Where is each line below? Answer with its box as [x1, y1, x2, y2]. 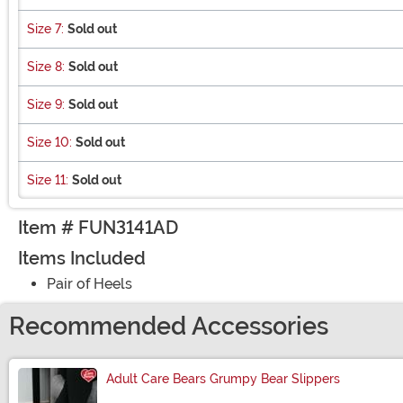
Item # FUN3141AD [18, 216, 178, 238]
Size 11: [27, 172, 68, 187]
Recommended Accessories [9, 311, 328, 341]
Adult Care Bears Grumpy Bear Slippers [106, 371, 340, 386]
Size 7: [27, 21, 64, 36]
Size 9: [27, 96, 65, 112]
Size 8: [27, 58, 65, 74]
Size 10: [27, 134, 72, 149]
